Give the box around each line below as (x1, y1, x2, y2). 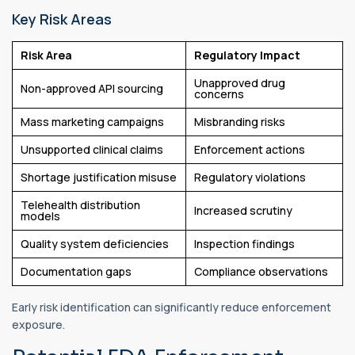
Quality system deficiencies (21, 235, 169, 251)
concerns (194, 86, 244, 101)
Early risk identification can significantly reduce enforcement (12, 299, 331, 315)
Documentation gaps (21, 263, 132, 279)
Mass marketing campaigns (21, 113, 164, 129)
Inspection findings (194, 235, 295, 251)
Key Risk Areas (12, 9, 112, 29)
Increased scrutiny (194, 202, 292, 218)
